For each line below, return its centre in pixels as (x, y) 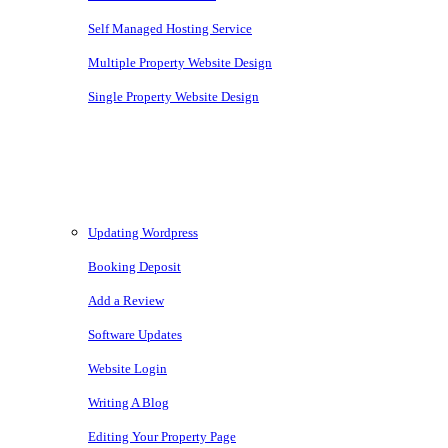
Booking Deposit (134, 266)
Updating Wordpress (143, 232)
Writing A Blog (128, 402)
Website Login (127, 368)
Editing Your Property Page (162, 436)
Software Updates (135, 334)
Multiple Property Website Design (180, 62)
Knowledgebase (115, 176)
